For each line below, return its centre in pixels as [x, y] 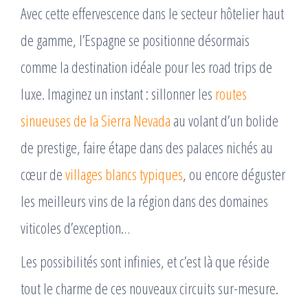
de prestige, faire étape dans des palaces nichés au [147, 147]
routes [231, 93]
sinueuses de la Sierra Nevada [96, 120]
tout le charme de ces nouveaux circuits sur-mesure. [150, 288]
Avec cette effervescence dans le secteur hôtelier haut [152, 13]
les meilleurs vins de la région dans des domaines [144, 200]
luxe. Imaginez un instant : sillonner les [118, 93]
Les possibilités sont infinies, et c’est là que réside [145, 261]
